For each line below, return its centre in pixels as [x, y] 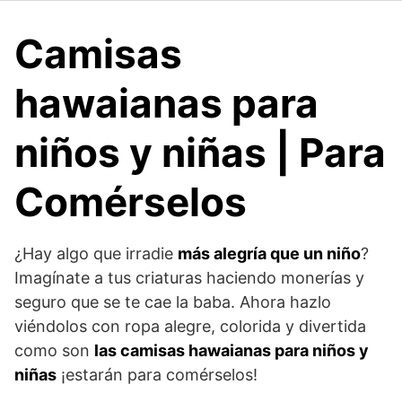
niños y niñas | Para [200, 153]
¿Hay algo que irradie [96, 253]
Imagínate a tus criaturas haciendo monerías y [189, 278]
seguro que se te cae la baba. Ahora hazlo [173, 302]
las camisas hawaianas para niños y [232, 350]
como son [54, 350]
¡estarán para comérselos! [157, 375]
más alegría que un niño [269, 253]
